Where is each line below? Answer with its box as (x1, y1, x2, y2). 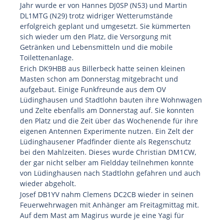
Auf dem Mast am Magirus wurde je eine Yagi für (20, 211, 184, 220)
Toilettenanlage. (20, 53, 74, 62)
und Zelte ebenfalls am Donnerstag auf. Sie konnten (20, 106, 194, 115)
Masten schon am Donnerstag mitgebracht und (20, 74, 178, 84)
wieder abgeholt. (20, 179, 76, 188)
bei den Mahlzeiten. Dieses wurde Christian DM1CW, (20, 147, 196, 157)
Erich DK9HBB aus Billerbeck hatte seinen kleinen (20, 64, 185, 73)
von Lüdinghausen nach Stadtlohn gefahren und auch (20, 168, 201, 178)
